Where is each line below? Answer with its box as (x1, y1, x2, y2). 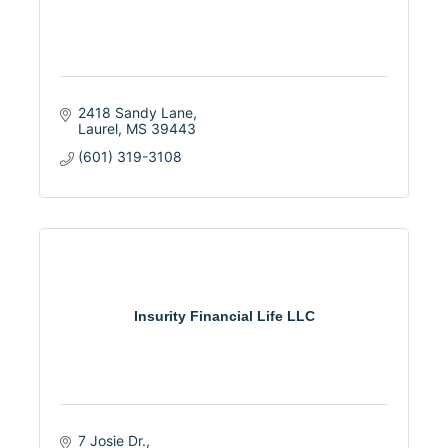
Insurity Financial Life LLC (133, 307, 315, 324)
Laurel (77, 119, 118, 137)
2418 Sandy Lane (77, 103, 193, 121)
